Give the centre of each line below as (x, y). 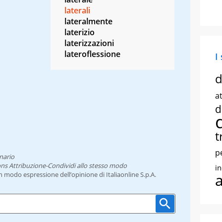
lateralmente (88, 21)
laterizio (80, 32)
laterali (77, 10)
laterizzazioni (89, 43)
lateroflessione (92, 54)
